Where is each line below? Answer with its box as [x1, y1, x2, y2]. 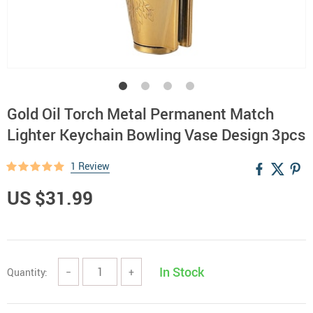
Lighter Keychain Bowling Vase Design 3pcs [7, 124, 305, 145]
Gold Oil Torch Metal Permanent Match [7, 103, 274, 124]
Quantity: [7, 265, 48, 279]
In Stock [159, 263, 204, 280]
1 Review [71, 159, 110, 173]
